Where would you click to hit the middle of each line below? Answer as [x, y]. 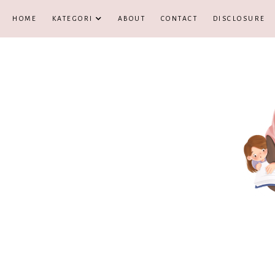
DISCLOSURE [239, 18]
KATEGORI [72, 18]
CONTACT [179, 18]
